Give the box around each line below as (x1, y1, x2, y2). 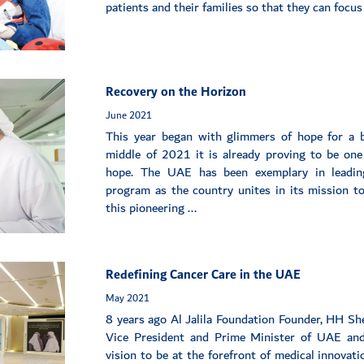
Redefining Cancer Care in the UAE (106, 264, 301, 287)
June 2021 (106, 106, 153, 125)
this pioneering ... (106, 197, 197, 220)
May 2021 (106, 289, 150, 308)
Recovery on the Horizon (106, 81, 247, 104)
